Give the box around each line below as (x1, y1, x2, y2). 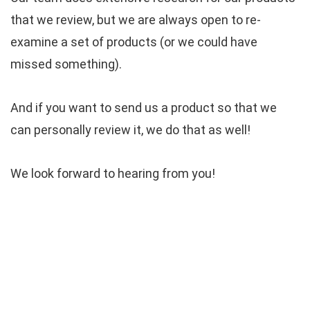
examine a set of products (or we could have (10, 35, 257, 49)
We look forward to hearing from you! (10, 166, 215, 181)
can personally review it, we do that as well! (10, 122, 250, 137)
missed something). (10, 57, 122, 71)
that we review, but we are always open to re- (10, 12, 261, 27)
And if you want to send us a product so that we (10, 100, 277, 115)
